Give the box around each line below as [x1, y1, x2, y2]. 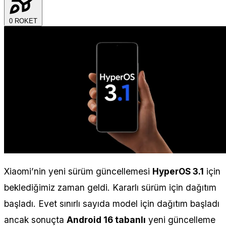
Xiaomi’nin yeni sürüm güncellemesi [4, 165, 152, 177]
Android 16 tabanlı [67, 214, 146, 225]
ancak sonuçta [4, 214, 67, 225]
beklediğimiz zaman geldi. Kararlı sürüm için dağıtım [4, 182, 216, 193]
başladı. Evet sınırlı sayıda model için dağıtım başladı [4, 198, 219, 209]
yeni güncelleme [146, 214, 215, 225]
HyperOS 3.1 [152, 165, 204, 177]
